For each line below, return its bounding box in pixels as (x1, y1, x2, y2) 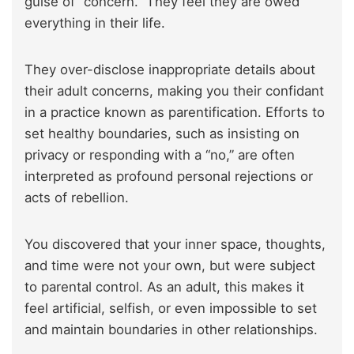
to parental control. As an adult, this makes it (24, 278, 304, 295)
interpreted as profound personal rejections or (24, 168, 313, 184)
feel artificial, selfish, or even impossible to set (24, 299, 317, 316)
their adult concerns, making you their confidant (24, 82, 324, 99)
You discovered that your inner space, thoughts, (24, 235, 326, 252)
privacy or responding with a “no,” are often (24, 146, 295, 163)
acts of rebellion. (24, 189, 129, 205)
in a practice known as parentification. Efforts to (24, 104, 325, 120)
